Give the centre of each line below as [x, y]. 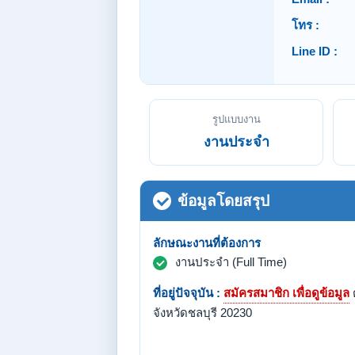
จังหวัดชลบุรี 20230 [202, 313]
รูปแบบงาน [236, 119]
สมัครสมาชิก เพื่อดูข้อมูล [286, 293]
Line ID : [315, 51]
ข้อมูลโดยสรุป [223, 201]
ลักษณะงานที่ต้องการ [207, 243]
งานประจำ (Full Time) [231, 262]
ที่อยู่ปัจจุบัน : [187, 293]
